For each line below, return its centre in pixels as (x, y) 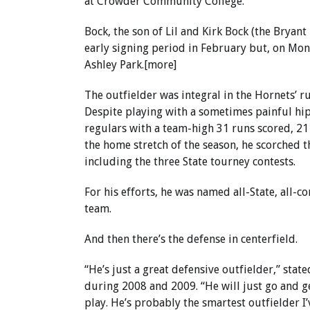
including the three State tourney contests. (190, 162)
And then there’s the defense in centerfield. (191, 239)
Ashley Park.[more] (130, 65)
